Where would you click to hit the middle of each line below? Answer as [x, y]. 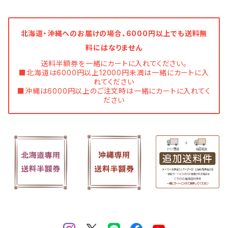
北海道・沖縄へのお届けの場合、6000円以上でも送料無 [114, 33]
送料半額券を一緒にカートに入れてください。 [114, 63]
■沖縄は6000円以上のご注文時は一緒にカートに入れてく [114, 91]
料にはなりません [114, 47]
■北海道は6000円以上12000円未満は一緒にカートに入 [114, 72]
